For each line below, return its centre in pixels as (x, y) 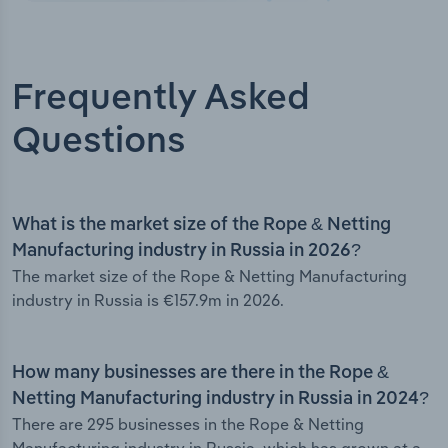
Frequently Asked (161, 99)
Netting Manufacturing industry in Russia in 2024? (220, 399)
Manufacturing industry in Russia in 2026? (186, 251)
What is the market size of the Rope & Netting (201, 225)
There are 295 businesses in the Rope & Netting (188, 424)
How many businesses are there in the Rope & (200, 373)
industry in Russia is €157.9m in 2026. (148, 300)
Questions (99, 142)
